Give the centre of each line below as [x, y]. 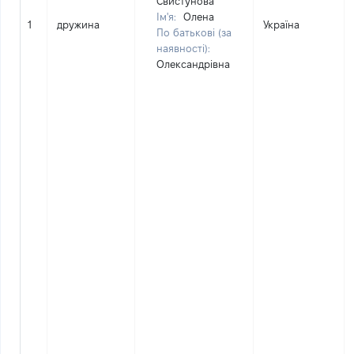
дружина [78, 24]
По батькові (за [194, 32]
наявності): [183, 48]
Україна [281, 24]
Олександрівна [193, 64]
